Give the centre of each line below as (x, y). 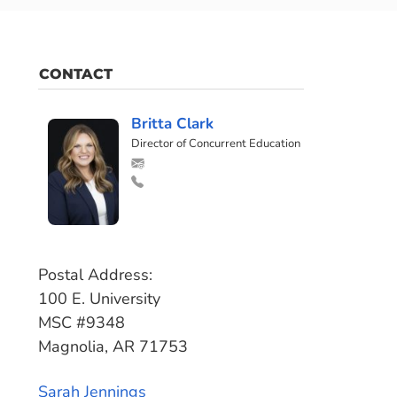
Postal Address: (95, 275)
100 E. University (99, 299)
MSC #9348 (81, 323)
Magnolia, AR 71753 (113, 346)
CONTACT (75, 74)
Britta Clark (173, 124)
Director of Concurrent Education (216, 144)
